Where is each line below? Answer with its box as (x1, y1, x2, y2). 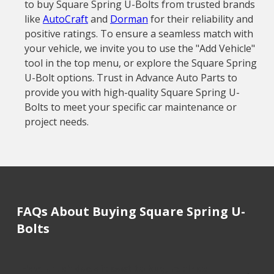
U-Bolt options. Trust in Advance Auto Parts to (24, 71, 237, 84)
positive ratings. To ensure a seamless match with (24, 27, 253, 40)
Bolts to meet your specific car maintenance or (24, 100, 237, 114)
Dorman (109, 12, 148, 26)
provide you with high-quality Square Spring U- (24, 86, 240, 99)
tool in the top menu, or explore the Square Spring (24, 56, 257, 70)
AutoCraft (42, 12, 88, 26)
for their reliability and (147, 12, 253, 26)
